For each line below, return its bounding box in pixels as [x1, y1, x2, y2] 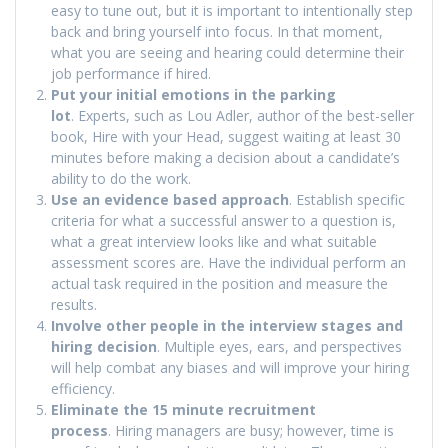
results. [51, 295, 97, 315]
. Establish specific [289, 190, 405, 210]
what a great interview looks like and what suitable [51, 232, 377, 252]
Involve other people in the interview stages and [51, 316, 403, 336]
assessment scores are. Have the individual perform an [51, 253, 406, 273]
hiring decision [51, 337, 157, 357]
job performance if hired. [51, 64, 211, 84]
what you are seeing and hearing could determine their [51, 43, 404, 63]
